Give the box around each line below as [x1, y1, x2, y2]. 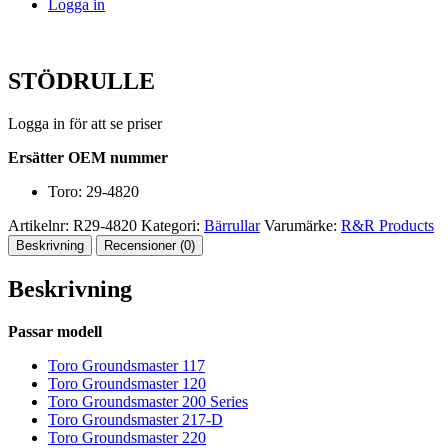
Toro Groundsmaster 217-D [48, 410, 223, 428]
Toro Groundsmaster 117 [48, 356, 205, 374]
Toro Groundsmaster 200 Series [48, 392, 248, 410]
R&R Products [341, 216, 434, 234]
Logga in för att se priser [8, 114, 162, 132]
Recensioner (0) [104, 237, 195, 253]
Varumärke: [264, 216, 341, 234]
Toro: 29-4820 [48, 182, 139, 200]
